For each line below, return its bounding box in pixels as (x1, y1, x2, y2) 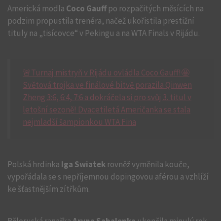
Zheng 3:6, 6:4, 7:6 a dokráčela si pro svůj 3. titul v (23, 92, 191, 103)
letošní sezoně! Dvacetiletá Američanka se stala (23, 104, 190, 115)
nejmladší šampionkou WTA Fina (23, 116, 136, 127)
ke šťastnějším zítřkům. (7, 184, 90, 194)
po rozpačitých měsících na (107, 3, 204, 14)
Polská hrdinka (7, 159, 61, 170)
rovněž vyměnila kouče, (106, 159, 189, 170)
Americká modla (7, 3, 66, 14)
